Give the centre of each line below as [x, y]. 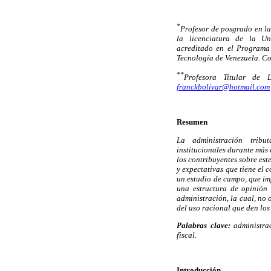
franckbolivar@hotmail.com [223, 87]
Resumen [192, 122]
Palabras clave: [204, 225]
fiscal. [187, 235]
